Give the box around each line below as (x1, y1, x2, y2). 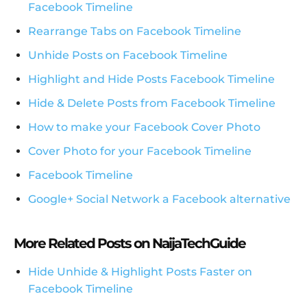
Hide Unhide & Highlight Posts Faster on (28, 265, 252, 279)
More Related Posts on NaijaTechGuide (14, 235, 245, 252)
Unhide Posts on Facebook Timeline (28, 49, 228, 62)
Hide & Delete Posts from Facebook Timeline (28, 97, 275, 110)
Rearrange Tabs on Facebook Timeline (28, 25, 241, 38)
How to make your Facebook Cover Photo (28, 121, 260, 134)
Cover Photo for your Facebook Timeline (28, 145, 251, 158)
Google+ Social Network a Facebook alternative (28, 193, 291, 206)
